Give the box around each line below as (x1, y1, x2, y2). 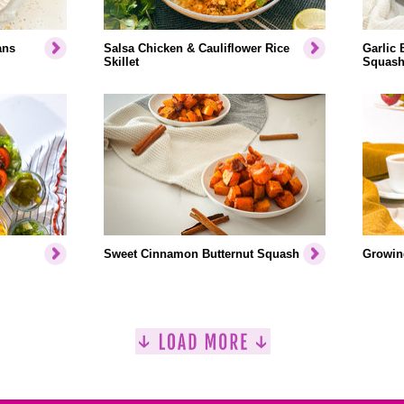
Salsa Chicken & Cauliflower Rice (103, 41, 289, 55)
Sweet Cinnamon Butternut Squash (103, 247, 299, 261)
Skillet (103, 55, 139, 69)
